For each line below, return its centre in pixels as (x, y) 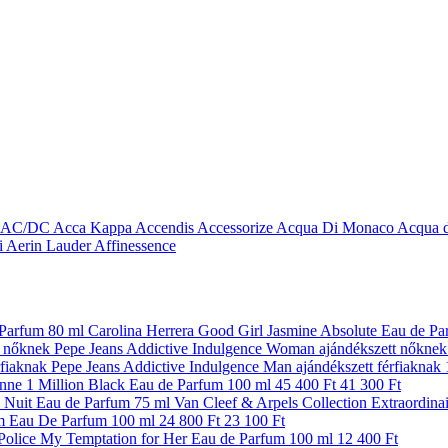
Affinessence (135, 245)
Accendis (166, 227)
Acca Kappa (94, 227)
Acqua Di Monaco (336, 227)
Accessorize (236, 227)
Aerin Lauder (48, 245)
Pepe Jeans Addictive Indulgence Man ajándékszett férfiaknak (246, 366)
